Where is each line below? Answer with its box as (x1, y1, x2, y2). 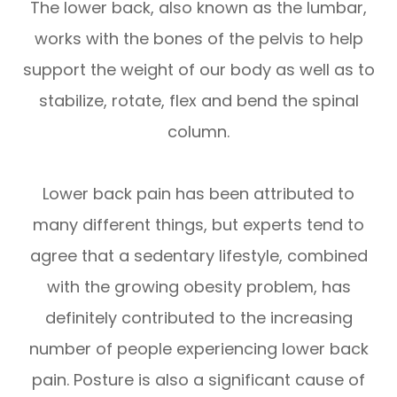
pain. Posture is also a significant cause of (32, 368, 365, 391)
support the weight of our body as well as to (22, 58, 375, 81)
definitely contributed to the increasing (44, 306, 353, 329)
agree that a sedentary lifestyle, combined (29, 244, 368, 267)
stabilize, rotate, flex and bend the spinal (38, 89, 359, 112)
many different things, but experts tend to (33, 213, 364, 236)
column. (167, 120, 230, 143)
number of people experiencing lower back (28, 337, 369, 360)
